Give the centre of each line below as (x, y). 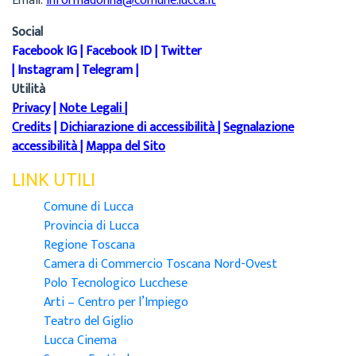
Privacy (31, 108)
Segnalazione (259, 127)
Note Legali (90, 108)
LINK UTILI (54, 180)
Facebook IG (44, 51)
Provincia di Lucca (91, 226)
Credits (31, 127)
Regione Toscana (89, 245)
